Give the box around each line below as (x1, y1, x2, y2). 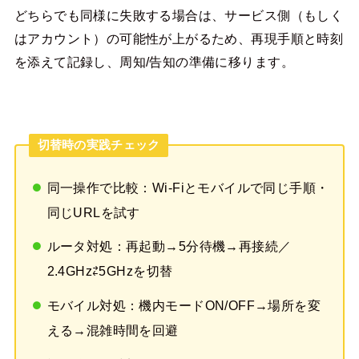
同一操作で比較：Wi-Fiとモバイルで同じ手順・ (46, 179, 329, 195)
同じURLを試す (46, 204, 140, 220)
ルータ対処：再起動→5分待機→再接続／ (46, 239, 292, 254)
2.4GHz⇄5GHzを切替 (46, 264, 173, 279)
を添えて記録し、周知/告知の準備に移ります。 (14, 54, 294, 70)
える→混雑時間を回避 (46, 323, 179, 337)
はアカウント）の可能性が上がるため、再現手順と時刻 (14, 31, 344, 46)
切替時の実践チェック (37, 138, 160, 151)
